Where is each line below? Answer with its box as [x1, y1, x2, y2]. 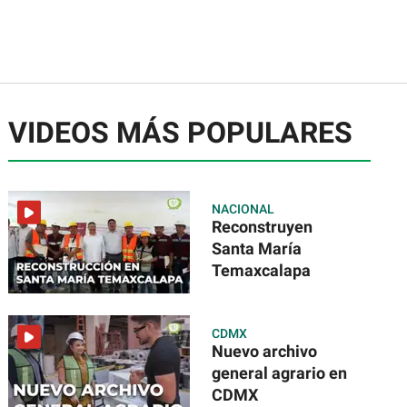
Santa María [212, 239, 303, 259]
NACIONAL [212, 202, 275, 217]
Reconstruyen [212, 217, 313, 237]
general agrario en [212, 363, 348, 383]
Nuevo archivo [212, 342, 318, 362]
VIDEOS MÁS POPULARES [8, 115, 353, 151]
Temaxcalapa [212, 261, 312, 281]
